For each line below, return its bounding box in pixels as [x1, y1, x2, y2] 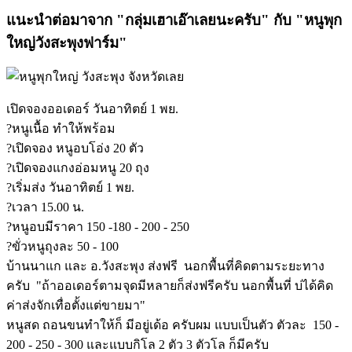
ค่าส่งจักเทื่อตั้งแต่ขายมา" [6, 299, 145, 313]
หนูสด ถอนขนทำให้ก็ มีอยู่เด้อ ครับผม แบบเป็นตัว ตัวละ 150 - [6, 318, 339, 332]
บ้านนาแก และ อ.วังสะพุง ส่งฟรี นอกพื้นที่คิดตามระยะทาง [6, 259, 324, 273]
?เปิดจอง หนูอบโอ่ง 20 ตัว [6, 141, 144, 156]
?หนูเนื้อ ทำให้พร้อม [6, 122, 115, 136]
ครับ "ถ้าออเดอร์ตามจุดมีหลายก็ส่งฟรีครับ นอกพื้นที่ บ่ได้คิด [6, 279, 333, 293]
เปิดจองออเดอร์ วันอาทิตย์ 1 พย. [6, 102, 178, 116]
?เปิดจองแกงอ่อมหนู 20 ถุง [6, 161, 149, 175]
